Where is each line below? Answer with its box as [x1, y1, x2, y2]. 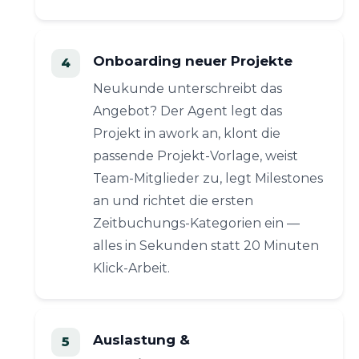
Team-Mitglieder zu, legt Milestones [93, 171, 323, 186]
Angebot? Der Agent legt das [93, 103, 282, 119]
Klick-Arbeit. [93, 260, 170, 276]
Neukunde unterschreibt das [93, 81, 282, 96]
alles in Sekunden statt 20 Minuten [93, 238, 319, 253]
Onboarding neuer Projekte [93, 53, 292, 69]
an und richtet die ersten [93, 193, 253, 208]
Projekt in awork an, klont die [93, 126, 280, 141]
